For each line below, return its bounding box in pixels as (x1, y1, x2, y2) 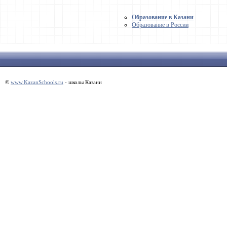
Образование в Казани (132, 14, 194, 21)
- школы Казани (63, 79, 102, 85)
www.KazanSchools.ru (11, 79, 63, 85)
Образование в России (132, 21, 188, 29)
